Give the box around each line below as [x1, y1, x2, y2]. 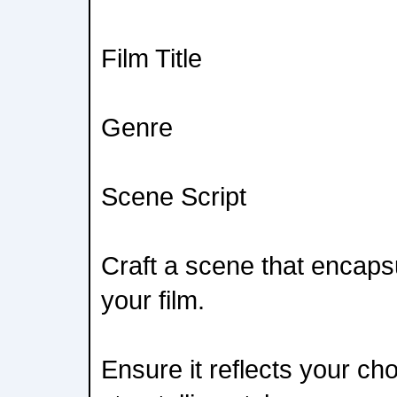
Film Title [101, 43, 202, 73]
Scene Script [101, 182, 246, 211]
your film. [101, 285, 205, 315]
